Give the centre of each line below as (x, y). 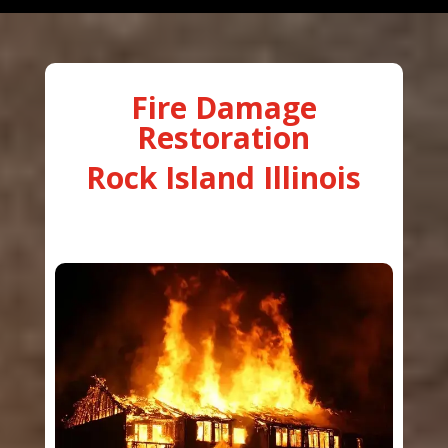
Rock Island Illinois (224, 177)
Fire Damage (223, 107)
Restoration (224, 137)
